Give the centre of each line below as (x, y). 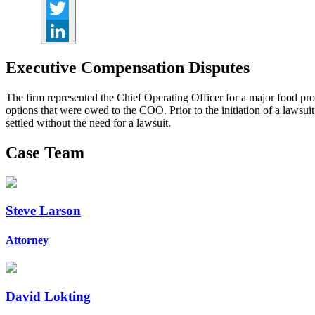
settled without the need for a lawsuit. (88, 122)
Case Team (45, 152)
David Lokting (48, 296)
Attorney (27, 240)
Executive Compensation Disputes (128, 67)
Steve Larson (43, 211)
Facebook (78, 8)
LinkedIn (76, 53)
